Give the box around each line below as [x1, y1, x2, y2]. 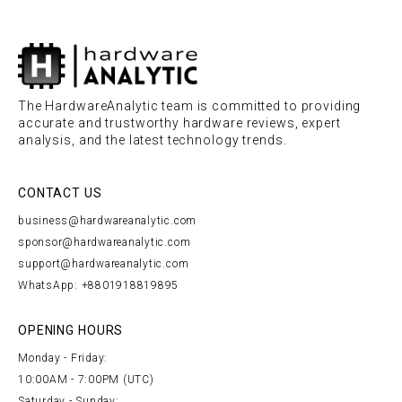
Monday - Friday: [18, 352, 109, 365]
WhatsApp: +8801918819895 [18, 279, 179, 293]
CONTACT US [18, 186, 102, 201]
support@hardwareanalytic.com [18, 258, 189, 271]
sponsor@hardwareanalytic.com [18, 236, 191, 249]
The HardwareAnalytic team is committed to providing [18, 99, 362, 114]
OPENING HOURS [18, 323, 124, 338]
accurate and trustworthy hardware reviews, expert [18, 116, 341, 131]
